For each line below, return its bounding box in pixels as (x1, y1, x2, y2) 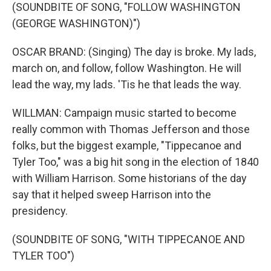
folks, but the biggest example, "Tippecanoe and (12, 139, 241, 152)
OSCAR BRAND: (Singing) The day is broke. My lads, (12, 45, 256, 58)
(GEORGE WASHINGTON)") (12, 17, 140, 30)
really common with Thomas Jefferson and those (12, 123, 250, 135)
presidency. (12, 204, 68, 217)
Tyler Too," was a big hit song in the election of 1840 (12, 155, 259, 168)
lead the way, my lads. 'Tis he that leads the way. (12, 78, 241, 91)
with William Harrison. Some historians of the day (12, 172, 247, 184)
